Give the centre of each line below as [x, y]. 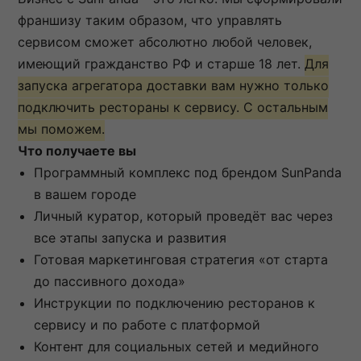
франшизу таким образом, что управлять [150, 20]
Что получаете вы [77, 150]
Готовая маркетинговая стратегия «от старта [181, 259]
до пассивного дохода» [110, 281]
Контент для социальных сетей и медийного [176, 346]
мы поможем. [61, 129]
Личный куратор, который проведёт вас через [183, 216]
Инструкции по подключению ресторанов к [174, 303]
